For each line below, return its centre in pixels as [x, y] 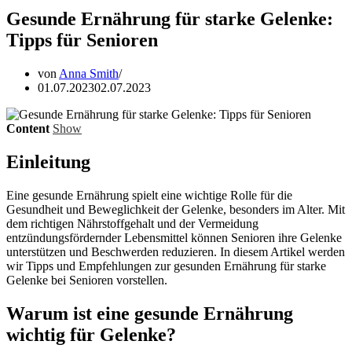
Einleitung [48, 161]
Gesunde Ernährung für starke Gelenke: [170, 18]
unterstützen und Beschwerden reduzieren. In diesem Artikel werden [176, 251]
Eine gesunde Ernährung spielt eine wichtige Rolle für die [149, 195]
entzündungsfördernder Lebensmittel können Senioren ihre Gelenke [174, 237]
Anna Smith [89, 73]
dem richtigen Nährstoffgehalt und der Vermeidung [132, 223]
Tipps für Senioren [82, 40]
